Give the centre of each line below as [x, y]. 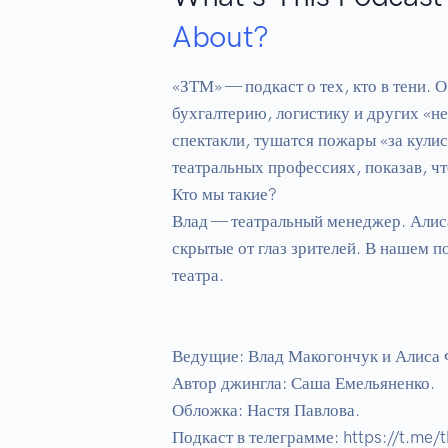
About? [221, 36]
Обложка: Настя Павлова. [266, 409]
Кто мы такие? [224, 193]
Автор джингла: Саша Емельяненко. [303, 382]
